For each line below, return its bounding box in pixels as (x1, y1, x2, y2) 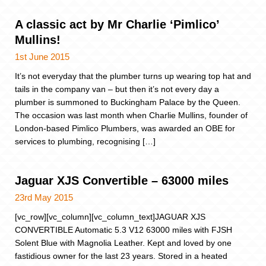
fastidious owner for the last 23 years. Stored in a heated (15, 251, 227, 261)
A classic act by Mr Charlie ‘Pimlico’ (15, 18, 219, 31)
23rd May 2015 (15, 192, 73, 202)
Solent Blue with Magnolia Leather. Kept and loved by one (15, 237, 232, 248)
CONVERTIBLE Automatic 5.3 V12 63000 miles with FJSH (15, 224, 232, 235)
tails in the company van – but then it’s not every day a (15, 84, 219, 94)
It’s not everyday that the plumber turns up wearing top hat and (15, 71, 251, 81)
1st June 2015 (15, 52, 69, 62)
